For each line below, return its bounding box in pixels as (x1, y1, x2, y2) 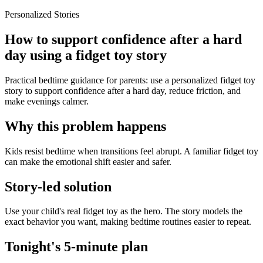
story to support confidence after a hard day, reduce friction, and (5, 85, 241, 96)
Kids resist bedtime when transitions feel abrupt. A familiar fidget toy (5, 146, 258, 156)
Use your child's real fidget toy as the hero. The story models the (5, 206, 242, 217)
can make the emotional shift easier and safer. (5, 156, 171, 167)
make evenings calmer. (5, 96, 89, 106)
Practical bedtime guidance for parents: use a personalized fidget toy (5, 75, 255, 85)
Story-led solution (5, 178, 112, 194)
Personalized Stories (5, 9, 79, 19)
